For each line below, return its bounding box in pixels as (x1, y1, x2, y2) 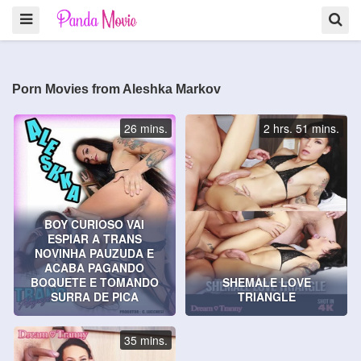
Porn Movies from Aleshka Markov (12, 82, 221, 96)
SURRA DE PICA (50, 288, 139, 305)
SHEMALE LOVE (222, 274, 311, 291)
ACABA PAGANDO (44, 259, 145, 276)
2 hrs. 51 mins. (263, 120, 339, 137)
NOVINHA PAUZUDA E (35, 245, 155, 262)
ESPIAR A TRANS (47, 230, 142, 247)
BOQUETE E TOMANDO (30, 274, 159, 291)
